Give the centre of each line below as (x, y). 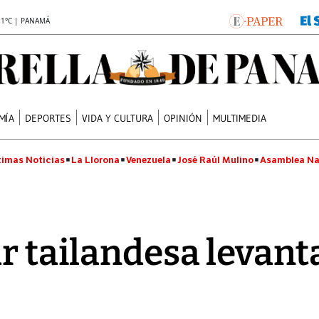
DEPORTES (48, 118)
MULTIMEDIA (240, 118)
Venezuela (148, 160)
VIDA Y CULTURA (118, 118)
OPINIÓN (183, 118)
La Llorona (95, 160)
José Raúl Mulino (215, 160)
